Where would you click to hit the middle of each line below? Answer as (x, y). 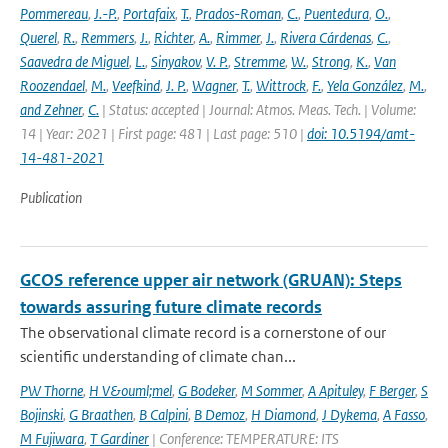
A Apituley (335, 390)
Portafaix (149, 13)
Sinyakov (175, 61)
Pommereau (54, 13)
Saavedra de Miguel (74, 61)
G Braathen (101, 414)
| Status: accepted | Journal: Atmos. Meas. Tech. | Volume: (257, 109)
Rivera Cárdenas (325, 37)
